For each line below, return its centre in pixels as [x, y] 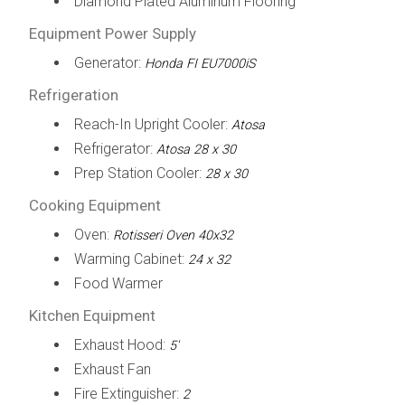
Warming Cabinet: [131, 259]
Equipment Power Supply [112, 33]
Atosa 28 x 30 [196, 149]
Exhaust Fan [112, 369]
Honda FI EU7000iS [200, 63]
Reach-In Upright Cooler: [152, 124]
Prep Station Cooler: [139, 173]
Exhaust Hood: [121, 344]
